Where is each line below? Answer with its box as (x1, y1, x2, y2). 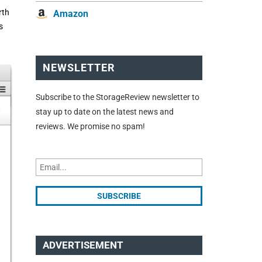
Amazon (53, 8, 88, 20)
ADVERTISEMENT (43, 239, 123, 251)
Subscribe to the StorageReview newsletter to (36, 92, 199, 102)
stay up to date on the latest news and (36, 106, 174, 116)
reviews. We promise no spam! (36, 121, 145, 131)
